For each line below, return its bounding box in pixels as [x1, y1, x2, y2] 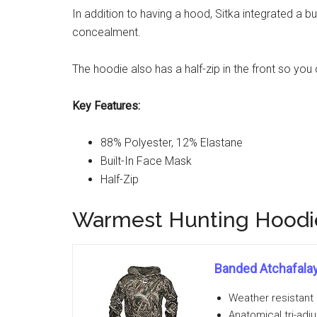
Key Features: [72, 99, 140, 113]
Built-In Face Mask [100, 154, 192, 168]
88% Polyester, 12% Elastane [100, 136, 243, 149]
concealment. [72, 25, 141, 39]
